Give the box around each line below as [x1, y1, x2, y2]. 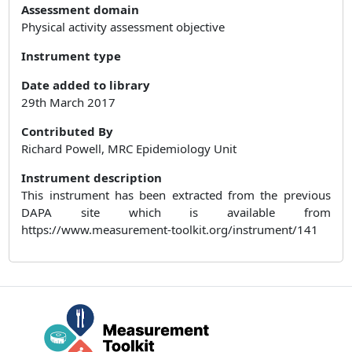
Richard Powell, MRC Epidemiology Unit [21, 140, 237, 156]
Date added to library [21, 76, 151, 93]
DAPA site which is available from [21, 203, 331, 220]
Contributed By [21, 123, 114, 139]
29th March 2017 [21, 93, 116, 110]
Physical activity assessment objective [21, 18, 225, 35]
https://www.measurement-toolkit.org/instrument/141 [21, 221, 319, 237]
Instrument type [21, 47, 122, 64]
